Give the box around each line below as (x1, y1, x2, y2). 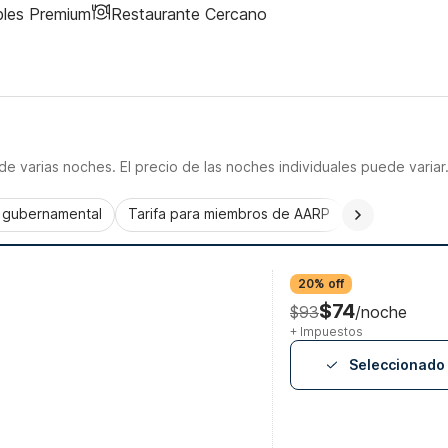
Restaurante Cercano (111, 4, 267, 24)
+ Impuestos (290, 324, 363, 339)
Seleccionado (349, 356, 445, 373)
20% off (298, 276, 344, 291)
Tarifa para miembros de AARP (128, 205, 330, 222)
